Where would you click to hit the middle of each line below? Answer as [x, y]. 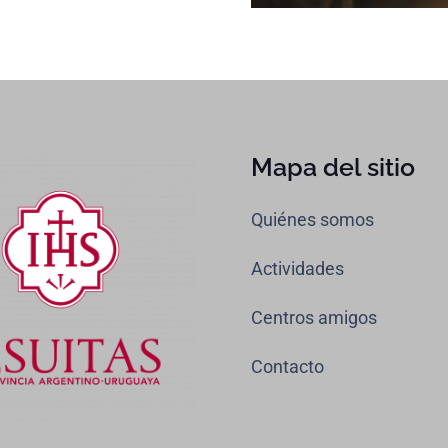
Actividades [297, 269]
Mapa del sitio [333, 167]
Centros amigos [314, 318]
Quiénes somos [312, 220]
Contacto [287, 367]
